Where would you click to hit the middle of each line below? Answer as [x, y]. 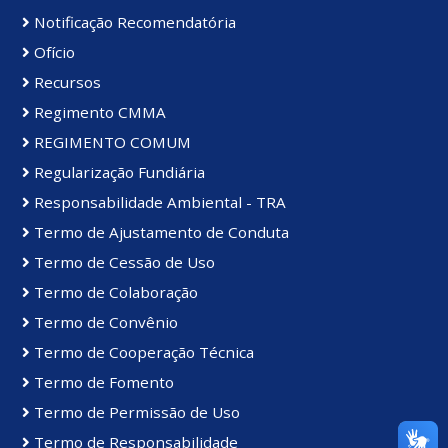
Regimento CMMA [98, 111]
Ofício [52, 51]
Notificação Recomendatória [133, 21]
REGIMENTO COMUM [110, 141]
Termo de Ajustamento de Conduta [159, 231]
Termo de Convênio [104, 321]
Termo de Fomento [102, 381]
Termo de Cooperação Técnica [142, 351]
